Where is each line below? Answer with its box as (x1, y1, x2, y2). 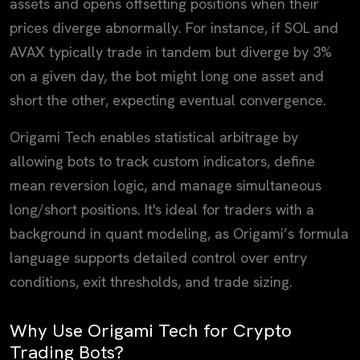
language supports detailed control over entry (10, 248, 307, 268)
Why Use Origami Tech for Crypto (10, 318, 292, 343)
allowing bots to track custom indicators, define (10, 152, 315, 171)
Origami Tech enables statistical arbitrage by (10, 128, 298, 147)
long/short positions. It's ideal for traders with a (10, 200, 314, 219)
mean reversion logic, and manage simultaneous (10, 176, 321, 195)
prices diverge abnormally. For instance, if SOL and (10, 18, 338, 38)
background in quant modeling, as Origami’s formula (10, 224, 349, 243)
